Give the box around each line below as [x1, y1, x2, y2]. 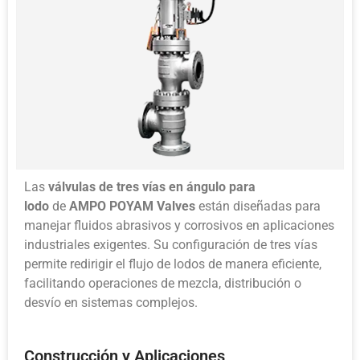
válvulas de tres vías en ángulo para [48, 178, 256, 194]
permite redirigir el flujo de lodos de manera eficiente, [24, 256, 321, 272]
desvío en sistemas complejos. [24, 294, 198, 310]
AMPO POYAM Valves [69, 198, 195, 214]
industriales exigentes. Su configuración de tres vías [24, 236, 317, 252]
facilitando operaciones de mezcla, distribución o [24, 275, 301, 291]
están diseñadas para [195, 198, 321, 214]
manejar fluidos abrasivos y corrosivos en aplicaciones [24, 217, 334, 233]
